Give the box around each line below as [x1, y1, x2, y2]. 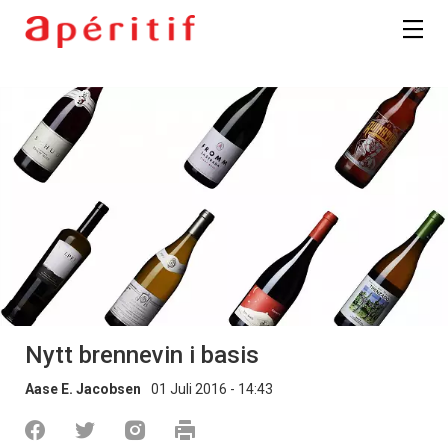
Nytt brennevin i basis [25, 340, 259, 369]
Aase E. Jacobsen [25, 380, 141, 397]
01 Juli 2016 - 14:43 [151, 380, 273, 397]
